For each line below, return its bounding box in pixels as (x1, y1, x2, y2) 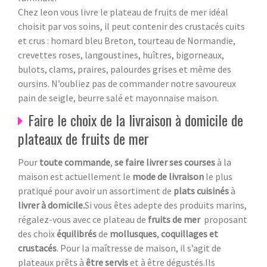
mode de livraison (132, 170, 204, 182)
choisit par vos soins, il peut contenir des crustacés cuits (18, 20, 245, 32)
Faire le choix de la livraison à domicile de (28, 108, 243, 131)
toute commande (39, 156, 110, 168)
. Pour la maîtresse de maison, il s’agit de (57, 241, 221, 254)
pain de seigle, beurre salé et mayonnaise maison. (18, 91, 219, 104)
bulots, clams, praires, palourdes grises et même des (18, 63, 231, 75)
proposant (204, 213, 247, 225)
